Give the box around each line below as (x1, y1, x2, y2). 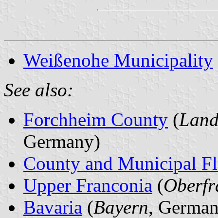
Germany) (23, 130, 100, 152)
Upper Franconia (23, 174, 152, 196)
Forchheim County (23, 109, 168, 130)
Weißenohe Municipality (23, 49, 213, 71)
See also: (4, 79, 73, 100)
